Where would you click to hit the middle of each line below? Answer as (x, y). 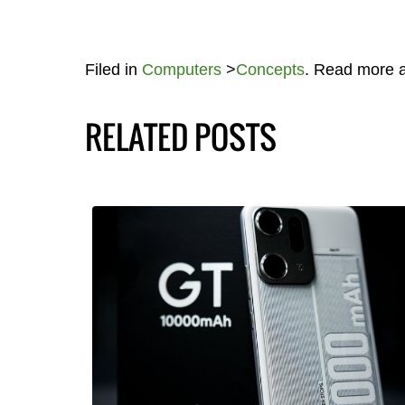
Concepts (270, 70)
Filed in (113, 70)
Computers (181, 70)
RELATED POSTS (180, 137)
